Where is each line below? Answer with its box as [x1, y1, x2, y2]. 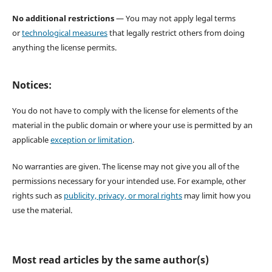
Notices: [12, 78, 52, 92]
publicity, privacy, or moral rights [63, 189, 182, 201]
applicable [12, 134, 50, 145]
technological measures [21, 27, 107, 38]
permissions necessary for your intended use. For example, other [12, 175, 246, 186]
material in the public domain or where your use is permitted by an [12, 119, 253, 131]
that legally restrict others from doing [107, 27, 245, 38]
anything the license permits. [12, 41, 117, 53]
